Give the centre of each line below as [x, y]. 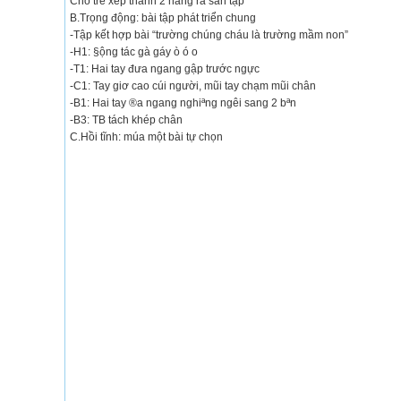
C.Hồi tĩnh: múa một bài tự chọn [146, 137]
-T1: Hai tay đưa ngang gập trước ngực [165, 69]
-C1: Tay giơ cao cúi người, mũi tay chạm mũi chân [193, 86]
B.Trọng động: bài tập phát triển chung [163, 18]
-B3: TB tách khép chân [126, 120]
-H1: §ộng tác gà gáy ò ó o [134, 52]
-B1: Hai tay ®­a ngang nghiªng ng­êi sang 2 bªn [183, 103]
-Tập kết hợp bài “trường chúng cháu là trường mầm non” [209, 35]
